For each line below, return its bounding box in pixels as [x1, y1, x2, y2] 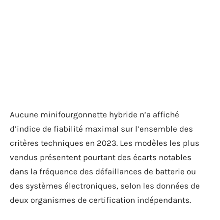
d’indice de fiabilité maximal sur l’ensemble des [10, 124, 193, 134]
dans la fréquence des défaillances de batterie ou [10, 166, 196, 176]
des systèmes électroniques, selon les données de [10, 181, 200, 191]
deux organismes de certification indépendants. [10, 195, 191, 205]
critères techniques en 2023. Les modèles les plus [10, 138, 199, 148]
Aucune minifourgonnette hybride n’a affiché [10, 110, 179, 119]
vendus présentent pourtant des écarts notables [10, 152, 192, 162]
